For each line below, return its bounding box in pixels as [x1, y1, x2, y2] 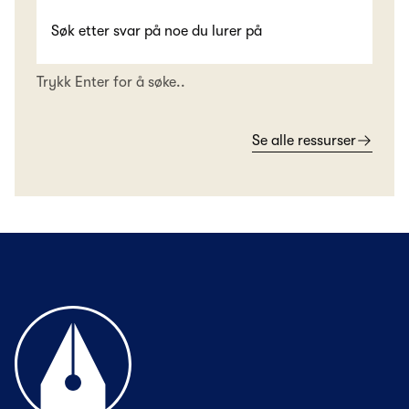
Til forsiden [14, 308, 85, 325]
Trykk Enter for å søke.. [37, 74, 185, 91]
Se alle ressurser [252, 132, 356, 150]
